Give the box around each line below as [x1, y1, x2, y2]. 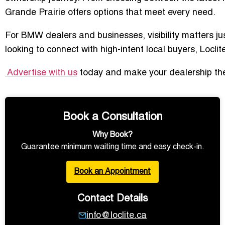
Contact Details [77, 194, 148, 203]
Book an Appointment [74, 168, 151, 175]
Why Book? [92, 131, 133, 139]
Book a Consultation [63, 111, 162, 123]
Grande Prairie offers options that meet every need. [5, 8, 215, 17]
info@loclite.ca [86, 211, 147, 220]
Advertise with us [5, 68, 77, 77]
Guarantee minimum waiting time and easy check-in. [21, 143, 204, 151]
